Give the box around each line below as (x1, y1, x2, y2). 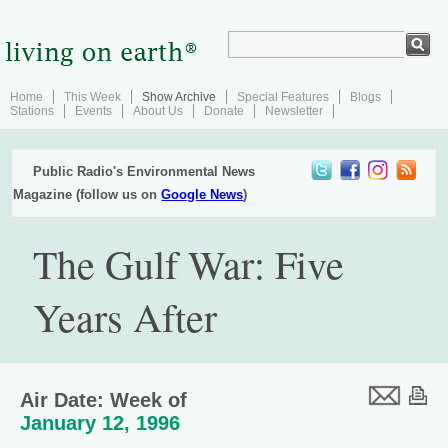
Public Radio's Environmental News (33, 164, 256, 179)
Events (75, 104, 112, 118)
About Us (133, 104, 183, 118)
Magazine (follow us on (13, 187, 162, 202)
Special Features (237, 90, 329, 104)
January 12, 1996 (20, 412, 180, 434)
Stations (10, 104, 54, 118)
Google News (161, 187, 244, 202)
